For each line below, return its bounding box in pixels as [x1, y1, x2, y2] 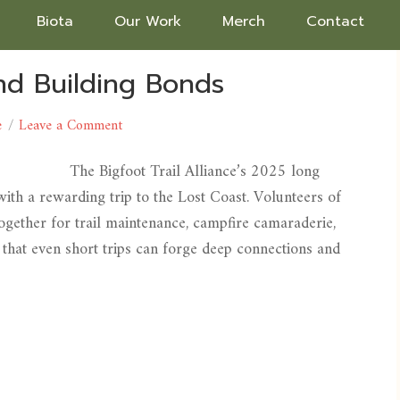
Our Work [114, 11, 181, 32]
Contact [306, 11, 364, 32]
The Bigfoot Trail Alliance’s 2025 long [70, 158, 320, 186]
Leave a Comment [19, 113, 122, 138]
